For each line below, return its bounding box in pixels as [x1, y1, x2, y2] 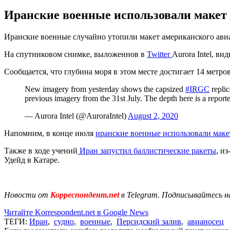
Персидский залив [117, 217, 181, 226]
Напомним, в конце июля [4, 128, 95, 138]
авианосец [187, 217, 224, 226]
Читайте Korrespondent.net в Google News [4, 207, 148, 217]
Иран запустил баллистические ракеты [78, 146, 216, 155]
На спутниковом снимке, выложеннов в [4, 49, 147, 59]
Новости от [4, 190, 48, 199]
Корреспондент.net [48, 190, 121, 199]
